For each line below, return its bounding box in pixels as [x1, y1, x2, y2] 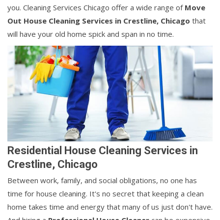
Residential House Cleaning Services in [7, 144, 198, 157]
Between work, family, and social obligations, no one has [7, 175, 197, 186]
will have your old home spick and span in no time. [7, 29, 174, 39]
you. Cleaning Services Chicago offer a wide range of [7, 2, 185, 13]
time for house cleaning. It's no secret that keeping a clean [7, 189, 204, 199]
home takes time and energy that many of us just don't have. [7, 202, 213, 212]
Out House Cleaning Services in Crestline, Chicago [7, 16, 190, 26]
